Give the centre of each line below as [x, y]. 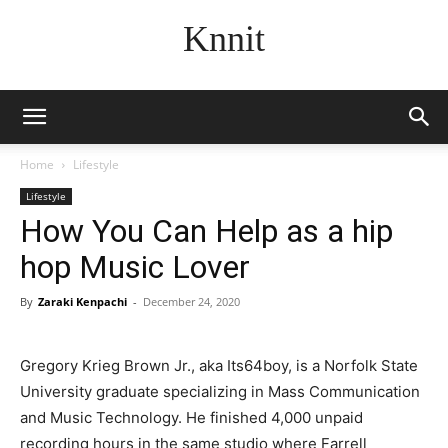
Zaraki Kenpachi [82, 301]
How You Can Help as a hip [206, 231]
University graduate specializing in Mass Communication [220, 391]
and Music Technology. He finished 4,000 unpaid [191, 417]
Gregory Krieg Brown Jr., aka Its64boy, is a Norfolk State [219, 365]
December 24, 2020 [191, 301]
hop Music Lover [135, 267]
